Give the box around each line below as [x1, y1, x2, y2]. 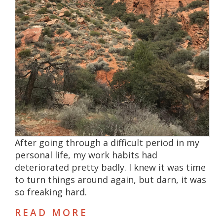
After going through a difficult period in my [14, 137, 199, 149]
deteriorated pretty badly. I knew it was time [14, 161, 206, 174]
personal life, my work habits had [14, 149, 157, 161]
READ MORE [14, 206, 88, 220]
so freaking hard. [14, 186, 89, 198]
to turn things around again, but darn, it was [14, 174, 206, 186]
